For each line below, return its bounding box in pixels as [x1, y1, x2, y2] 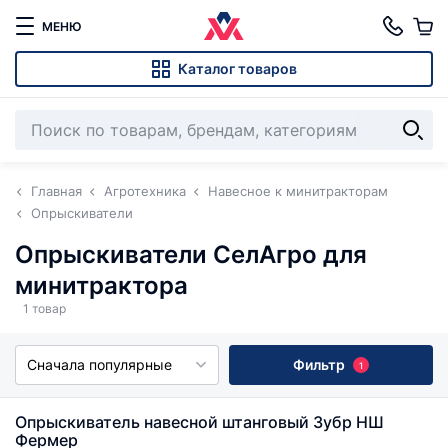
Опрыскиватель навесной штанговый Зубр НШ [15, 412, 384, 432]
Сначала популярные [27, 356, 172, 373]
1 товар [23, 301, 66, 316]
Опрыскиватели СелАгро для [15, 240, 367, 269]
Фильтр [293, 356, 345, 373]
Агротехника [104, 183, 186, 199]
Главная [31, 183, 82, 199]
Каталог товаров [178, 60, 297, 77]
